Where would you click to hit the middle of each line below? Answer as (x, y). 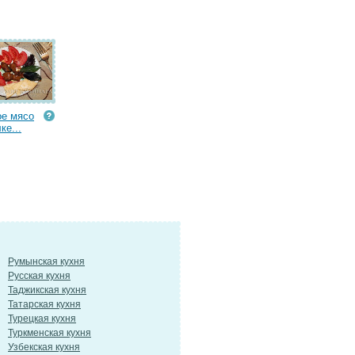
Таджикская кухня (47, 290)
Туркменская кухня (50, 333)
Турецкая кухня (42, 319)
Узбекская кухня (44, 347)
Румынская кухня (46, 261)
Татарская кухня (44, 304)
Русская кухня (39, 276)
